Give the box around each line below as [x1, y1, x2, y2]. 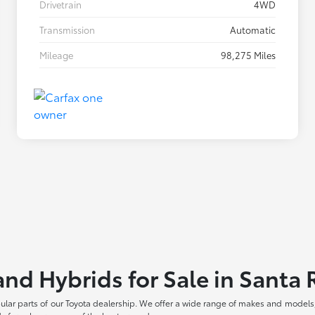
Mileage [39, 49, 73, 62]
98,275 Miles [221, 49, 276, 62]
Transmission [39, 23, 95, 37]
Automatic [230, 23, 276, 37]
